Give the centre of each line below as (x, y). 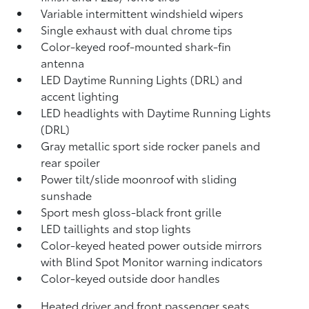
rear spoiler (71, 162)
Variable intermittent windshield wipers (142, 13)
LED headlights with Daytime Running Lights (156, 112)
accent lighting (80, 96)
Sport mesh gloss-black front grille (131, 211)
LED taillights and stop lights (116, 228)
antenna (63, 62)
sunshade (67, 195)
